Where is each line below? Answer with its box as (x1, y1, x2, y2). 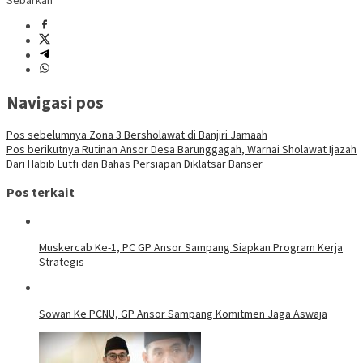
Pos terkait (6, 184, 75, 201)
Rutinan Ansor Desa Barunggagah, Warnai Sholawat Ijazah (79, 141, 357, 156)
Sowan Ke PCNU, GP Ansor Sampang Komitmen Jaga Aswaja (39, 305, 327, 321)
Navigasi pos (6, 91, 104, 113)
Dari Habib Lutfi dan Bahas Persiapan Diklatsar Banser (6, 156, 263, 171)
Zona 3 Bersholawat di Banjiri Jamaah (87, 126, 267, 142)
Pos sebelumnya (6, 126, 87, 142)
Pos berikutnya (6, 141, 79, 156)
